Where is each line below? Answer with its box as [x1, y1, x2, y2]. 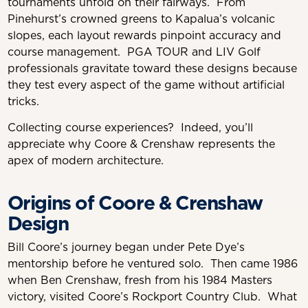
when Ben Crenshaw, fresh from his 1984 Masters [7, 272, 272, 288]
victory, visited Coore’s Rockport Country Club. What [7, 289, 297, 305]
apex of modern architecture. [7, 153, 167, 168]
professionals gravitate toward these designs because [7, 60, 297, 76]
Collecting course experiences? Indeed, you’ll [7, 120, 253, 135]
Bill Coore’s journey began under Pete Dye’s [7, 239, 245, 255]
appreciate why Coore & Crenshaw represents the [7, 136, 275, 152]
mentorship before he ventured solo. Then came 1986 [7, 256, 298, 272]
